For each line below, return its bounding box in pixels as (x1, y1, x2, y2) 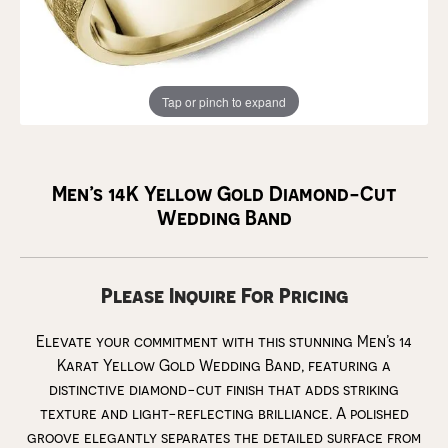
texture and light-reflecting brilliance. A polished (39, 404, 409, 422)
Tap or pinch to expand (162, 92, 286, 110)
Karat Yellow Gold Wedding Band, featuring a (57, 356, 391, 374)
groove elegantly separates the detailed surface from (27, 428, 421, 446)
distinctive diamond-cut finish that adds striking (49, 380, 399, 398)
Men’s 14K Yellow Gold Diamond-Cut (52, 181, 396, 205)
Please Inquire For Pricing (100, 283, 348, 308)
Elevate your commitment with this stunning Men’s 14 (36, 332, 412, 350)
